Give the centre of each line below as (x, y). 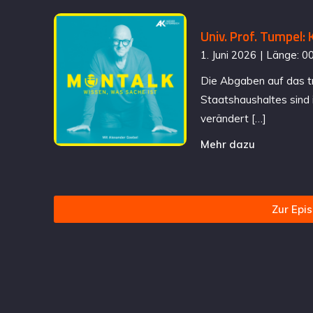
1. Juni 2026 (229, 55)
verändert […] (234, 119)
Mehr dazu (228, 145)
